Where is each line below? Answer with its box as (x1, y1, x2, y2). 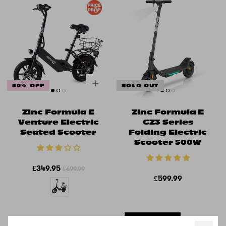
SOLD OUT (122, 83, 159, 88)
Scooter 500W (134, 139, 201, 146)
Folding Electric (129, 129, 207, 136)
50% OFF (12, 83, 45, 88)
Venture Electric (18, 119, 99, 126)
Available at (127, 217, 158, 224)
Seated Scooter (20, 129, 96, 136)
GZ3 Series (142, 119, 193, 126)
